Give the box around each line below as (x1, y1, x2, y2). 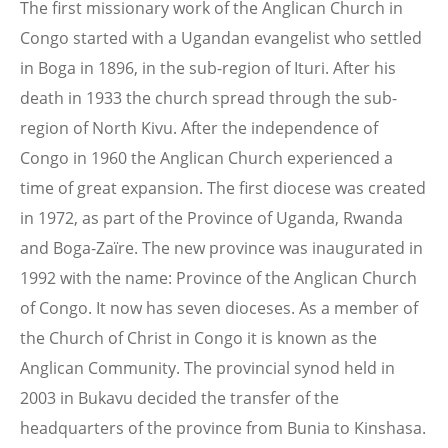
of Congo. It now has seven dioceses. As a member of (20, 296, 418, 319)
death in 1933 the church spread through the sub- (20, 86, 397, 109)
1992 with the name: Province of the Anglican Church (20, 266, 417, 289)
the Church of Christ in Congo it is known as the (20, 326, 377, 349)
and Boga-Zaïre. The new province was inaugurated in (20, 236, 423, 259)
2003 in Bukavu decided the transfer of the (20, 386, 339, 409)
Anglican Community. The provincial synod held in (20, 356, 395, 379)
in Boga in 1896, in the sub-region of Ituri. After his (20, 56, 396, 79)
